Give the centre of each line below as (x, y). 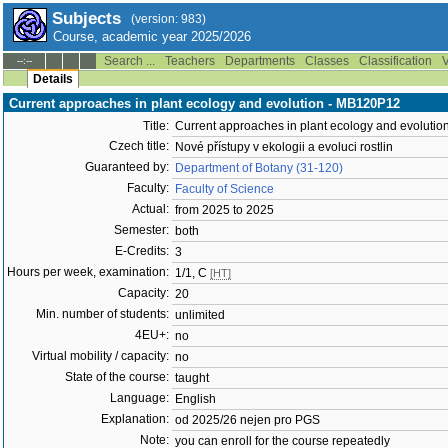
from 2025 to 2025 (224, 210)
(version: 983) (168, 19)
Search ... (129, 61)
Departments (260, 61)
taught (192, 378)
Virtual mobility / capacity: (100, 356)
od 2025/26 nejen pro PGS (247, 420)
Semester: (141, 230)
